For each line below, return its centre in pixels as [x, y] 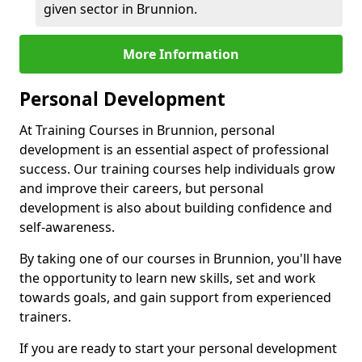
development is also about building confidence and [176, 208]
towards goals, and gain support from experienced [175, 297]
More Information [181, 54]
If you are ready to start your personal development [178, 348]
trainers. [45, 317]
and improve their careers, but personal [141, 188]
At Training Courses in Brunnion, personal [147, 130]
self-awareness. [67, 227]
